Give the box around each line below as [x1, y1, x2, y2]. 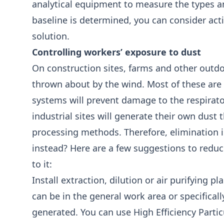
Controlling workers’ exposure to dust [32, 46, 201, 58]
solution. [32, 30, 69, 42]
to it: [32, 158, 52, 170]
